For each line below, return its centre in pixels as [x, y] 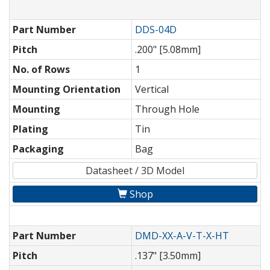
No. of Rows [41, 70]
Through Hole [167, 109]
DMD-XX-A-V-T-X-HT [182, 236]
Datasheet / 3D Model [135, 171]
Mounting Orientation [67, 89]
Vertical [152, 89]
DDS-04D [156, 30]
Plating [30, 129]
